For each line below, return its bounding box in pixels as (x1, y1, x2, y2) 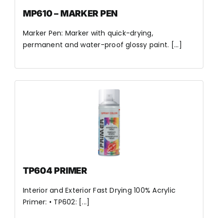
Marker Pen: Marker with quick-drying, (22, 28, 153, 38)
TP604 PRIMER (22, 165, 87, 176)
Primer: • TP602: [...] (22, 197, 90, 207)
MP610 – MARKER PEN (22, 8, 118, 18)
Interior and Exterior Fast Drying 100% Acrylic (22, 185, 176, 195)
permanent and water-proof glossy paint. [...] (22, 40, 182, 50)
